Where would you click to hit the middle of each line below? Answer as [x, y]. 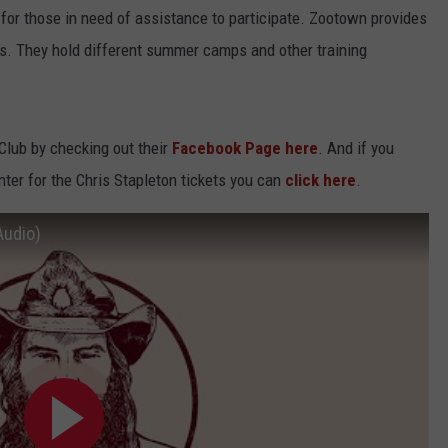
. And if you [356, 148]
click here [320, 180]
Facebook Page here [243, 148]
